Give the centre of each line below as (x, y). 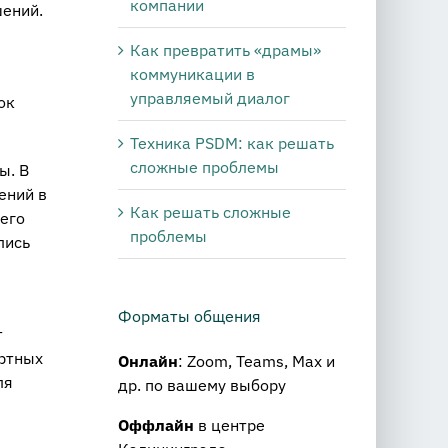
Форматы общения (189, 316)
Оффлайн (156, 425)
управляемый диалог (210, 98)
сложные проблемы (204, 167)
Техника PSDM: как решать (232, 143)
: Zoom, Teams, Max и (256, 361)
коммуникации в (192, 74)
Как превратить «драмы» (225, 50)
